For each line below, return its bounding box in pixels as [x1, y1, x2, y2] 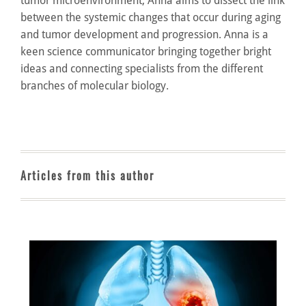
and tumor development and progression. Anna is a [20, 28, 268, 41]
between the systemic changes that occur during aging [20, 11, 281, 24]
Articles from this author [20, 167, 154, 184]
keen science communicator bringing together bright [20, 45, 271, 58]
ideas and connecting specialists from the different [20, 62, 263, 75]
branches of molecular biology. [20, 79, 169, 92]
